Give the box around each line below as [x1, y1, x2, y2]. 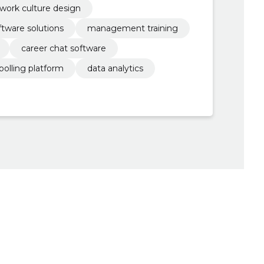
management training [87, 22, 178, 34]
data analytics [87, 62, 143, 74]
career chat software [21, 42, 106, 54]
